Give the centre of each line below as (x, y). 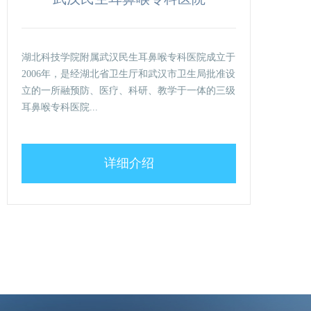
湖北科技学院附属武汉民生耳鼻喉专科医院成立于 (128, 57)
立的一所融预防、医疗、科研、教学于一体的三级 (128, 90)
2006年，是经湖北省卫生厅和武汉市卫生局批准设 (128, 74)
